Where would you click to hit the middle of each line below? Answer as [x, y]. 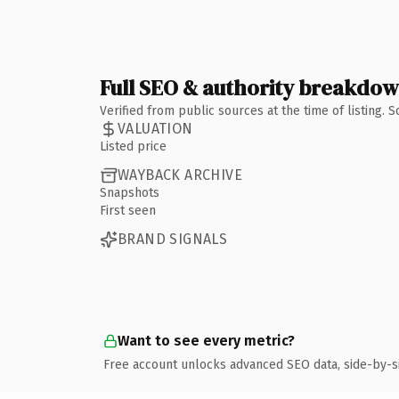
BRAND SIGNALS [173, 239]
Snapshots [130, 192]
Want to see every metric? [206, 340]
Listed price [133, 146]
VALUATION [155, 129]
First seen [128, 210]
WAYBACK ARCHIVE [180, 175]
